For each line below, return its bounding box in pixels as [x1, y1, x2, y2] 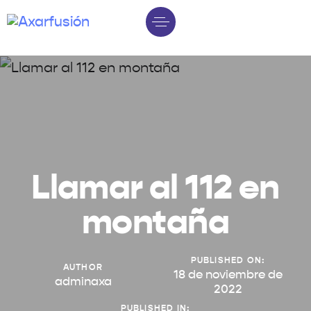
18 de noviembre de [174, 269, 283, 281]
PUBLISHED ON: [190, 255, 266, 265]
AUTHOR [62, 262, 103, 272]
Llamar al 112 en [31, 171, 280, 207]
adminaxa [54, 276, 112, 288]
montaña [82, 206, 229, 242]
